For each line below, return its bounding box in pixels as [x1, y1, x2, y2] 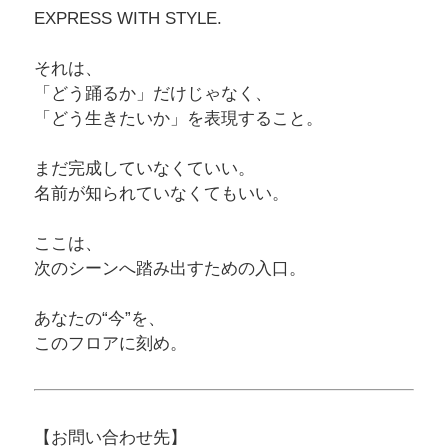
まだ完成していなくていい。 [33, 158, 255, 178]
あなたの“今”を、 [33, 308, 165, 328]
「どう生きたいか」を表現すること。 [33, 108, 323, 128]
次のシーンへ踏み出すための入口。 [33, 258, 306, 278]
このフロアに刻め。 [33, 333, 187, 353]
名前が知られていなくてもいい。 [33, 183, 289, 203]
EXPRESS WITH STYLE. [33, 8, 222, 28]
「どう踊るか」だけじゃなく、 [33, 83, 272, 103]
